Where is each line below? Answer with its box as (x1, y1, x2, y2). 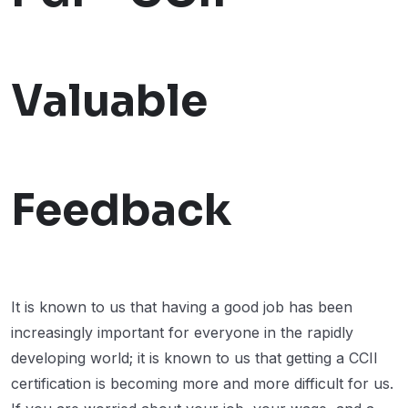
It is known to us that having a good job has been (11, 298, 352, 317)
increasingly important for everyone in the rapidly (11, 323, 353, 342)
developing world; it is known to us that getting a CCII (11, 349, 378, 368)
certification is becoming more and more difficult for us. (11, 374, 393, 393)
